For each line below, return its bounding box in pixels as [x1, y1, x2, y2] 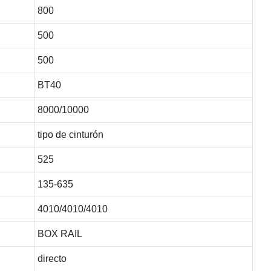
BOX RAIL [37, 228, 82, 239]
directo [37, 253, 67, 264]
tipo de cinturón [37, 129, 103, 140]
